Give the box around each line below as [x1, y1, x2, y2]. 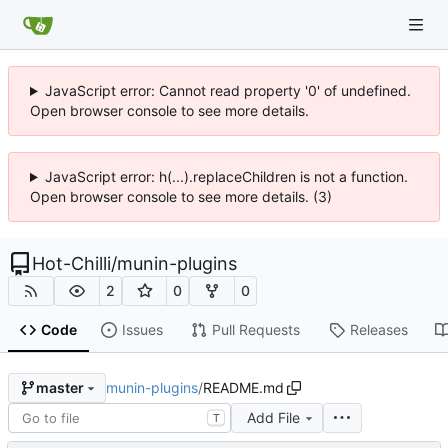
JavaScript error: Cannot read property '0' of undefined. [44, 82, 411, 99]
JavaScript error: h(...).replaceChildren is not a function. [44, 168, 408, 185]
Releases [349, 321, 408, 339]
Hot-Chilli [32, 253, 111, 274]
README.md [202, 378, 284, 396]
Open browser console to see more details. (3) [30, 188, 332, 205]
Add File [246, 408, 300, 426]
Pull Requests [211, 321, 300, 339]
